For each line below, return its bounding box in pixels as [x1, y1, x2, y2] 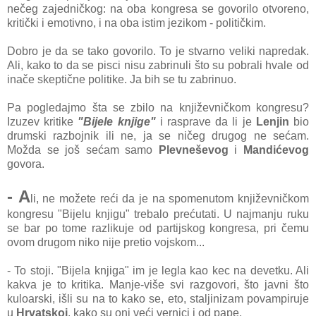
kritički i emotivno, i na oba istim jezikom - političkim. [7, 16, 266, 29]
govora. [7, 157, 44, 170]
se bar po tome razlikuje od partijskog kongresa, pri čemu [7, 221, 309, 234]
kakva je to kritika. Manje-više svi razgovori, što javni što [7, 278, 309, 291]
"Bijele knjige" [78, 115, 156, 128]
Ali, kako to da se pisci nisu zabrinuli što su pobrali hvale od [7, 59, 309, 71]
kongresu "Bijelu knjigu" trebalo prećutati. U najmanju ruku [7, 207, 309, 220]
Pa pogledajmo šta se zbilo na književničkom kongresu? [7, 101, 309, 114]
